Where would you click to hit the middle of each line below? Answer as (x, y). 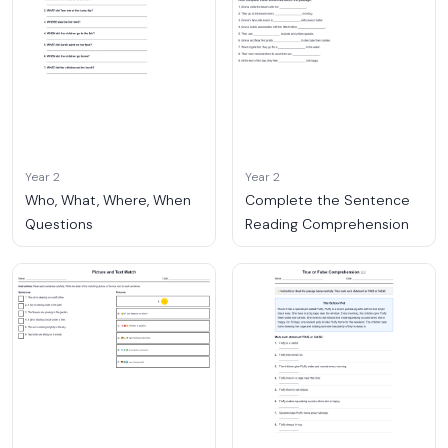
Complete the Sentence (327, 200)
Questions (59, 224)
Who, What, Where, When (108, 200)
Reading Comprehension (327, 224)
